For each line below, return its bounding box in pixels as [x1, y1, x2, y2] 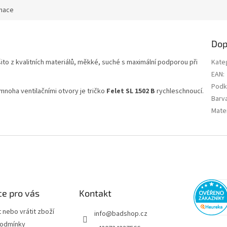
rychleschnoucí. [155, 86, 204, 97]
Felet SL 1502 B [106, 86, 155, 97]
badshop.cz [111, 209, 147, 219]
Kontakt [79, 187, 111, 199]
